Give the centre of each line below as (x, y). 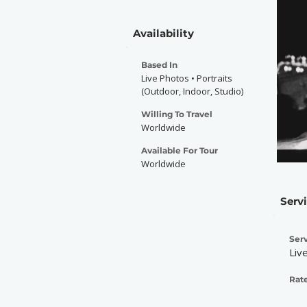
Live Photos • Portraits (187, 78)
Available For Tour (180, 150)
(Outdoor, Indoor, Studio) (192, 91)
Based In (159, 65)
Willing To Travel (177, 114)
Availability (163, 33)
